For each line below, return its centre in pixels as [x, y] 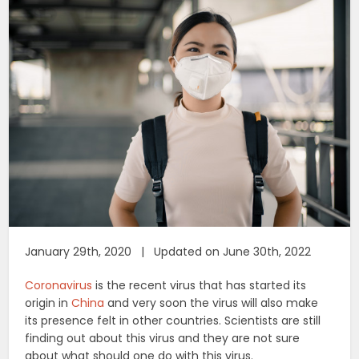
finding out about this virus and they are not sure [163, 338]
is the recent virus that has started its [200, 285]
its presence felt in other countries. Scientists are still [173, 320]
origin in [48, 303]
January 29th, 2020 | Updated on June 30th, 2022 [168, 251]
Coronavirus [59, 285]
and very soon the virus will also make [212, 303]
